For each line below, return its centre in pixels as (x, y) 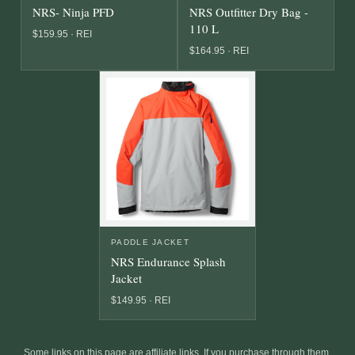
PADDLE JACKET (150, 242)
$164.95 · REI (219, 51)
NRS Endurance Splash (168, 262)
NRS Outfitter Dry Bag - (249, 12)
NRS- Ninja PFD (73, 12)
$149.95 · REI (141, 301)
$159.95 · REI (62, 34)
